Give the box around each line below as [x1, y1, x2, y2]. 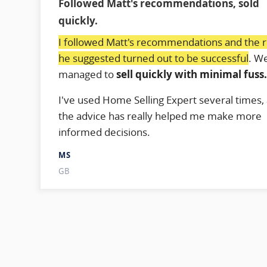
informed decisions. [58, 125, 151, 139]
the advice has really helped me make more [58, 108, 262, 123]
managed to [58, 67, 117, 81]
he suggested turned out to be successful [58, 51, 249, 65]
